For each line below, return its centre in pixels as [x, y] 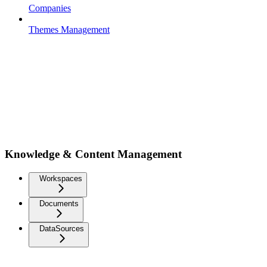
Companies [50, 8]
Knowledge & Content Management [93, 154]
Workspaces [61, 178]
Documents [59, 203]
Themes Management [69, 30]
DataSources [62, 228]
